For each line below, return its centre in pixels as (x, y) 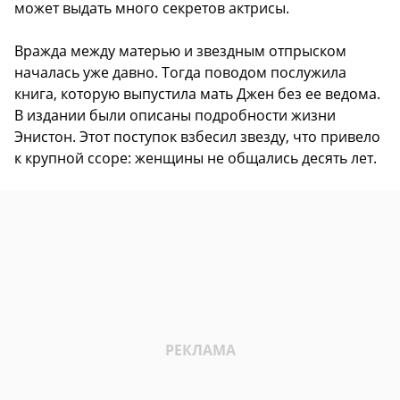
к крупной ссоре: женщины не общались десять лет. (196, 158)
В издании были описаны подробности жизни (175, 116)
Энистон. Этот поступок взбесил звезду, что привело (197, 137)
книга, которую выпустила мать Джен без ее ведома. (197, 94)
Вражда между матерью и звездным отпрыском (180, 51)
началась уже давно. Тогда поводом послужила (180, 73)
